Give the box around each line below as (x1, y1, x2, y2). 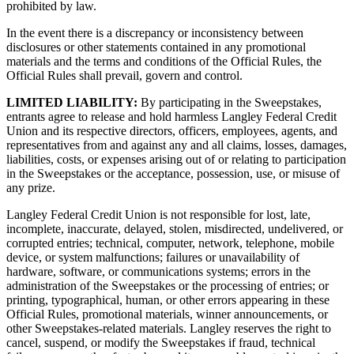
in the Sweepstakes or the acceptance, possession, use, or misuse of (6, 167, 340, 181)
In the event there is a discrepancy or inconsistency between (6, 26, 303, 40)
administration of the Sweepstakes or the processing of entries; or (6, 279, 329, 293)
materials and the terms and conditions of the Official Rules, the (6, 55, 322, 69)
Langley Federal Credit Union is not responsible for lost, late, (6, 208, 311, 222)
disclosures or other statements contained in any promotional (6, 40, 306, 55)
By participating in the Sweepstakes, (137, 96, 322, 110)
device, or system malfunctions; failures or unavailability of (6, 250, 299, 265)
